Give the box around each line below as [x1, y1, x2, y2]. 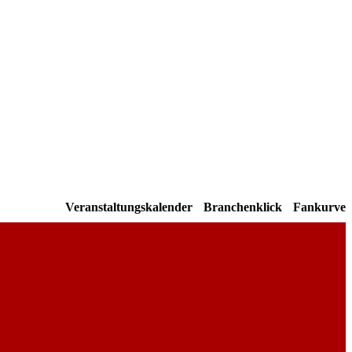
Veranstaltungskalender [65, 200, 192, 214]
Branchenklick [203, 200, 282, 214]
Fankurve [293, 200, 346, 214]
